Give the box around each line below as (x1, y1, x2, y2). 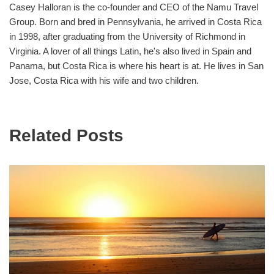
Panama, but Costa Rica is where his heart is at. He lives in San (9, 60, 264, 71)
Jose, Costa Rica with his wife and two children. (9, 75, 199, 86)
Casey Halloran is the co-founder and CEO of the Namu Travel (9, 1, 258, 12)
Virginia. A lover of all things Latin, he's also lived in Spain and (9, 45, 251, 56)
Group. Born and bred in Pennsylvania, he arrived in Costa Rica (9, 16, 262, 27)
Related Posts (9, 125, 124, 145)
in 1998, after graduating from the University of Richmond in (9, 31, 245, 42)
